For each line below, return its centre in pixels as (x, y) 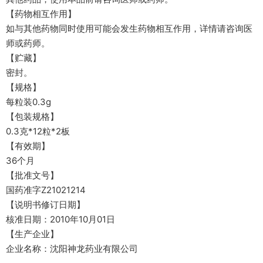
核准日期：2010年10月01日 (60, 219)
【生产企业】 (32, 234)
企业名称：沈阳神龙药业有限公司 (72, 249)
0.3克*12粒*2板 (38, 131)
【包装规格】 (32, 117)
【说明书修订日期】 (45, 205)
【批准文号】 (32, 175)
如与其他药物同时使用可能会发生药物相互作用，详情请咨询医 (129, 28)
